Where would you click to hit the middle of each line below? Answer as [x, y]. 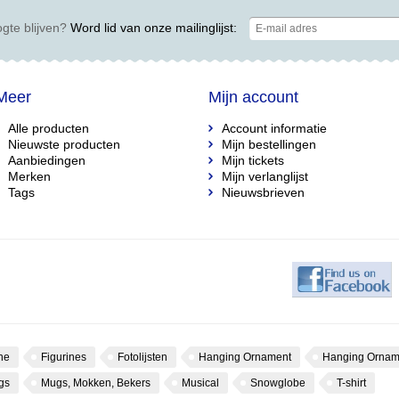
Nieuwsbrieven [263, 192]
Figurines [64, 357]
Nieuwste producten [64, 144]
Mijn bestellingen [269, 144]
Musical [200, 383]
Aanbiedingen [47, 160]
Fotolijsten [142, 357]
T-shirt [351, 383]
